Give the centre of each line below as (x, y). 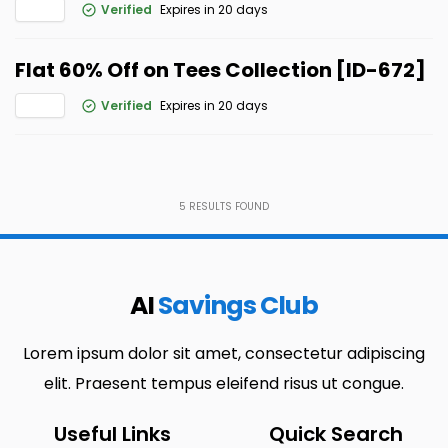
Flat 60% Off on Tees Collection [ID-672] (220, 70)
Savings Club (238, 305)
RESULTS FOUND (227, 206)
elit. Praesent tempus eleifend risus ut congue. (224, 383)
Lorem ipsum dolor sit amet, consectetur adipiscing (224, 353)
